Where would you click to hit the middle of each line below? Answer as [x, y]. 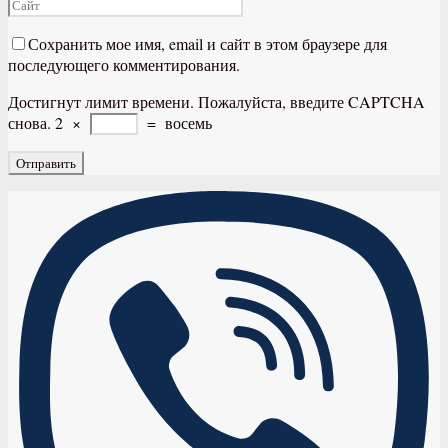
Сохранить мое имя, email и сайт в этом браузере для [207, 43]
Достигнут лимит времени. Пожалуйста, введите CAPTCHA [216, 101]
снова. [29, 122]
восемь [188, 122]
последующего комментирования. [124, 64]
